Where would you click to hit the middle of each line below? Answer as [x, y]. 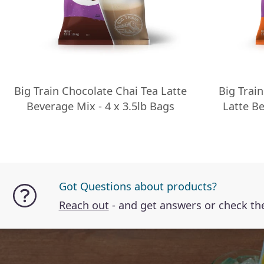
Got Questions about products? [138, 186]
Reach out [84, 205]
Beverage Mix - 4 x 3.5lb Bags [100, 106]
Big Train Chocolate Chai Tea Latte [100, 90]
